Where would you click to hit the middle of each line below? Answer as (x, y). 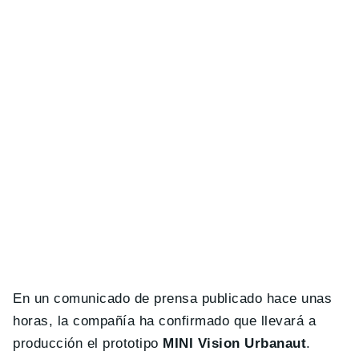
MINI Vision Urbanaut (235, 344)
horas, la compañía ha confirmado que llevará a (165, 321)
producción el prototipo (88, 344)
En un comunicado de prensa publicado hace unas (173, 299)
